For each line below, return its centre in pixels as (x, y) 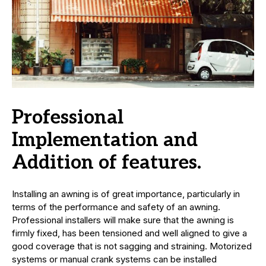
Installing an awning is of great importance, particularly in (126, 194)
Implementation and (105, 140)
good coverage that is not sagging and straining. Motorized (132, 246)
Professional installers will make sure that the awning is (123, 220)
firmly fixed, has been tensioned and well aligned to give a (129, 233)
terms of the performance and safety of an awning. (116, 207)
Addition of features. (107, 163)
